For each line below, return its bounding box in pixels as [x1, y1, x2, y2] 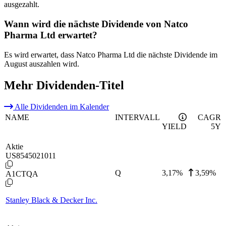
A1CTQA [6, 169, 38, 178]
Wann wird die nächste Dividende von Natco [4, 19, 188, 29]
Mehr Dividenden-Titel [4, 78, 124, 92]
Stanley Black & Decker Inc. [6, 195, 97, 204]
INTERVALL [115, 112, 160, 122]
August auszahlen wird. [4, 59, 79, 68]
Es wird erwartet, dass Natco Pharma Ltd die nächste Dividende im [4, 50, 217, 59]
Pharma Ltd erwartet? [4, 30, 97, 40]
